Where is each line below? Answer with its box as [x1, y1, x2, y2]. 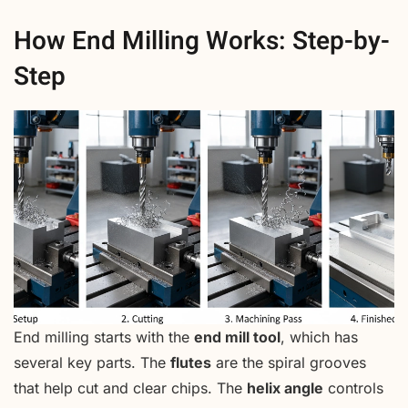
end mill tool [194, 328, 280, 347]
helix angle [247, 379, 323, 398]
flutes [170, 353, 211, 372]
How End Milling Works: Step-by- [14, 22, 390, 60]
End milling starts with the [14, 328, 194, 347]
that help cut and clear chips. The [14, 379, 247, 398]
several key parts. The [14, 353, 170, 372]
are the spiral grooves [211, 353, 366, 372]
